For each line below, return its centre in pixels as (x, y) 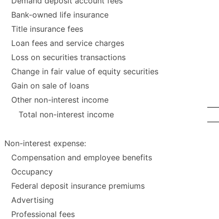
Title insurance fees (47, 29)
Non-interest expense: (45, 143)
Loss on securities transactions (68, 57)
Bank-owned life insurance (60, 15)
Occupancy (32, 172)
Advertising (33, 200)
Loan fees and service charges (68, 43)
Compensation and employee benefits (82, 158)
